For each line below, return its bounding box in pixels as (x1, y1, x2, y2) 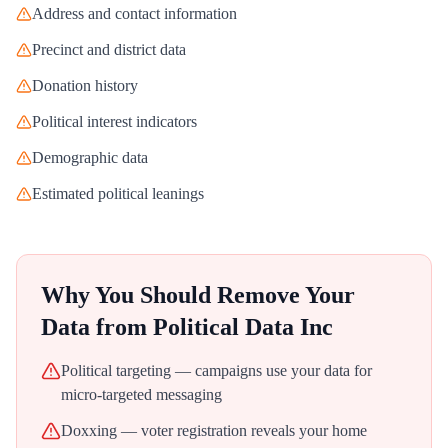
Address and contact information (32, 5, 237, 22)
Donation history (32, 77, 138, 94)
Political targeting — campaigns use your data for (61, 362, 372, 379)
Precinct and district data (32, 41, 186, 58)
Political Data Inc (153, 314, 333, 340)
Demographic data (32, 149, 148, 166)
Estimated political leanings (32, 185, 204, 202)
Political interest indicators (32, 113, 197, 130)
